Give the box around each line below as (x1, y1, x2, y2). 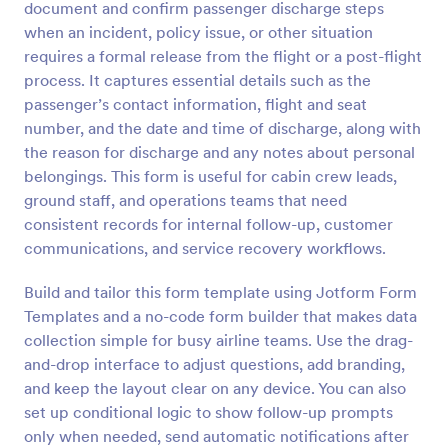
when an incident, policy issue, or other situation (24, 22, 373, 42)
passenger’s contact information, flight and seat (24, 94, 367, 114)
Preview (190, 8, 258, 31)
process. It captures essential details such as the (24, 70, 371, 90)
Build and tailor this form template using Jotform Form (24, 282, 417, 302)
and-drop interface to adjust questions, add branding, (24, 354, 405, 374)
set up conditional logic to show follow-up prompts (24, 402, 393, 422)
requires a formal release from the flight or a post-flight (24, 46, 422, 66)
